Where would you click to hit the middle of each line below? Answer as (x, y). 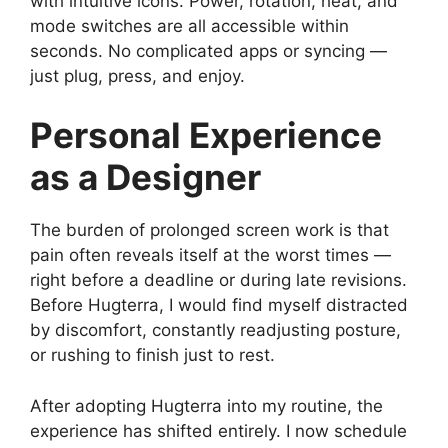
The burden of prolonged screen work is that (209, 230)
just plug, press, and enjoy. (137, 75)
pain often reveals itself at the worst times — (210, 255)
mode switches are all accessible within (189, 25)
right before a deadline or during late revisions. (218, 280)
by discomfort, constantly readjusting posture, (215, 330)
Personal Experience (206, 135)
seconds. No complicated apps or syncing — (208, 50)
